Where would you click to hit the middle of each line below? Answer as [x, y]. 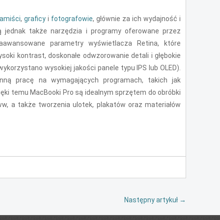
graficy [35, 18]
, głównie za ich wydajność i [137, 18]
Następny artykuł [152, 200]
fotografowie [72, 18]
